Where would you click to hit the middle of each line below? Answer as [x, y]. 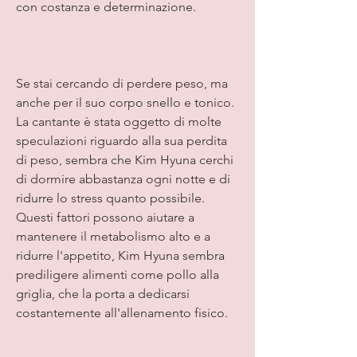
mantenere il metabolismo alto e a [113, 236]
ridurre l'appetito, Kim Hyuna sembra [120, 255]
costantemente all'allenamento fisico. [122, 312]
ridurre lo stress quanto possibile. [110, 198]
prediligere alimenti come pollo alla [118, 274]
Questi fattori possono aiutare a [105, 217]
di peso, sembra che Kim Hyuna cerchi [125, 159]
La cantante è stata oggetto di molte [119, 121]
